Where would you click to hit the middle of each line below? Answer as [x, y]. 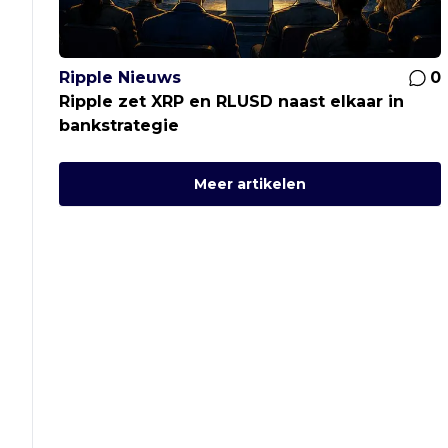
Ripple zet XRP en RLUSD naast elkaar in [232, 102]
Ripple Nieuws [120, 78]
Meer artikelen [250, 184]
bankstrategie [119, 126]
